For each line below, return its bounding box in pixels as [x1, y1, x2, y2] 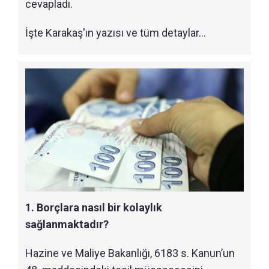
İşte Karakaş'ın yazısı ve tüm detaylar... [25, 26, 206, 40]
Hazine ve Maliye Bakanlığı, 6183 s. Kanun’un [25, 247, 235, 259]
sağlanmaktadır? [25, 218, 109, 231]
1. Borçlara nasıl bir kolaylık [25, 201, 162, 214]
